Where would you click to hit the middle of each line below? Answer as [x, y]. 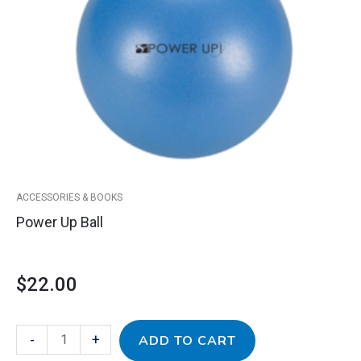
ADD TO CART [188, 341]
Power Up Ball [60, 222]
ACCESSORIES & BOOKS [69, 198]
